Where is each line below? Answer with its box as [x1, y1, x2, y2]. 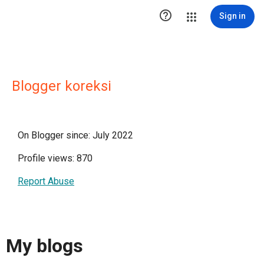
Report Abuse [18, 176, 74, 187]
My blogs [6, 235, 83, 258]
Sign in [219, 11, 246, 21]
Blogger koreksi [12, 78, 111, 94]
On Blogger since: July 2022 [18, 130, 133, 141]
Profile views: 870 [18, 153, 93, 164]
